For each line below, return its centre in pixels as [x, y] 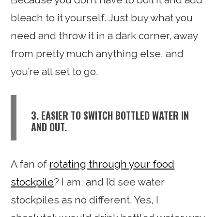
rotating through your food [112, 164]
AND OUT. [49, 127]
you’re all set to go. [55, 71]
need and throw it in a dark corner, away [104, 35]
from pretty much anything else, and [97, 53]
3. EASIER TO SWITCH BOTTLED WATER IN [110, 115]
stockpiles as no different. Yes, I [85, 200]
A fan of [30, 164]
